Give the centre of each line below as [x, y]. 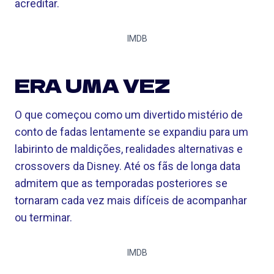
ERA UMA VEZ [92, 85]
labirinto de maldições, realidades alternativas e [129, 149]
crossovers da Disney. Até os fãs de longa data [128, 166]
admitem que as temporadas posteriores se [121, 183]
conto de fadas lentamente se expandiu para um [131, 132]
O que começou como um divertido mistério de [129, 115]
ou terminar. [43, 217]
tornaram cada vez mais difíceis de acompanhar [131, 200]
